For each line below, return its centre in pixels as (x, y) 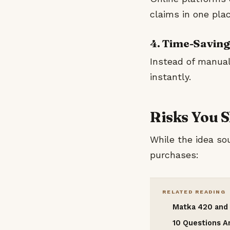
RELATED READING (194, 191)
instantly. (170, 77)
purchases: (174, 155)
